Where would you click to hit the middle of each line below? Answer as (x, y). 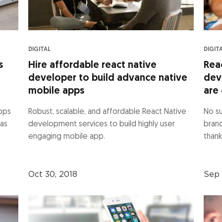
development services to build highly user (102, 124)
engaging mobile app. (67, 137)
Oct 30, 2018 (53, 174)
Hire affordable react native (93, 65)
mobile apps (56, 91)
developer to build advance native (108, 78)
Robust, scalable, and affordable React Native (108, 112)
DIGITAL (40, 49)
